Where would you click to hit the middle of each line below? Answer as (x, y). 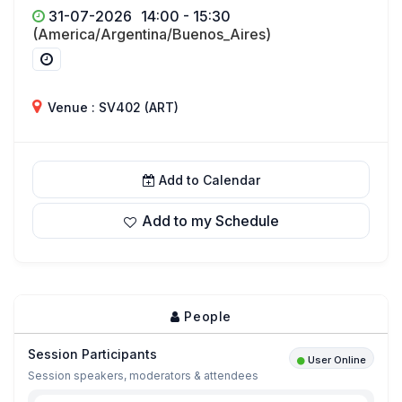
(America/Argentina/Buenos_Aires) (152, 34)
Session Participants (92, 354)
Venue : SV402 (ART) (111, 107)
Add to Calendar (209, 180)
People (205, 316)
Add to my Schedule (210, 221)
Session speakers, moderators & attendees (143, 376)
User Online (337, 360)
